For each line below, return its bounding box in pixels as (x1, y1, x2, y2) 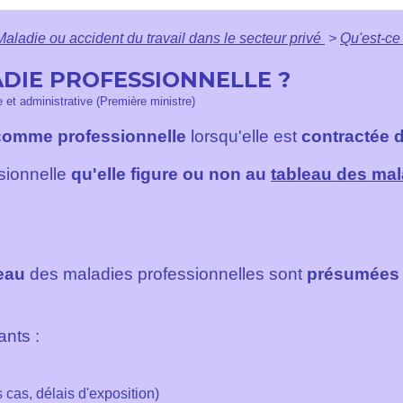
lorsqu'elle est (191, 127, 301, 147)
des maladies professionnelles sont (25, 264, 307, 283)
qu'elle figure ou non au (71, 164, 271, 184)
